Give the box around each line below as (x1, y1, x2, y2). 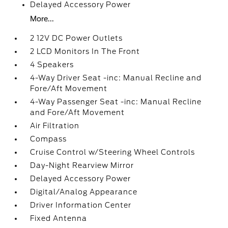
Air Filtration (30, 122, 80, 130)
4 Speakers (30, 61, 74, 69)
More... (30, 15, 54, 23)
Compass (30, 135, 67, 143)
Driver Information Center (30, 201, 132, 209)
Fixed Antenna (30, 214, 88, 222)
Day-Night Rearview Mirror (30, 161, 134, 169)
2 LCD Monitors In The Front (30, 47, 140, 55)
